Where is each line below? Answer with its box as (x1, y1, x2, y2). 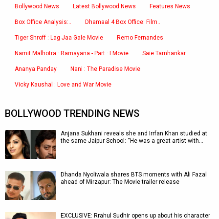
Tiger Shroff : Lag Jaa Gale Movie (15, 34, 103, 41)
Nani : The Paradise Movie (70, 66, 140, 72)
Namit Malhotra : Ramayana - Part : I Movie (15, 50, 129, 57)
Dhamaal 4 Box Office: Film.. (85, 19, 160, 25)
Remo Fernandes (117, 34, 163, 41)
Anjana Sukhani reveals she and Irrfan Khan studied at (61, 130, 207, 137)
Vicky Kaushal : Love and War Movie (15, 81, 111, 88)
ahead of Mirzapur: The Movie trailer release (61, 178, 179, 185)
